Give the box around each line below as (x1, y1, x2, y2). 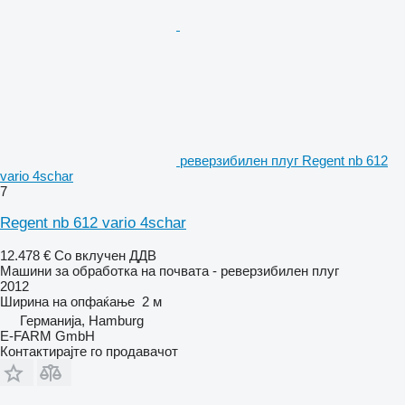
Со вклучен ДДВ (54, 247, 156, 263)
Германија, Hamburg (20, 312, 144, 328)
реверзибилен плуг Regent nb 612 (180, 152, 388, 168)
